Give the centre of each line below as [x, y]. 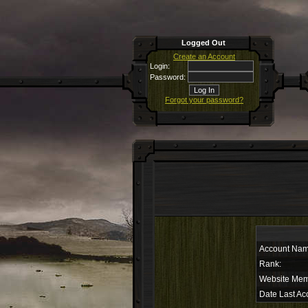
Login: [160, 66]
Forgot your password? [204, 100]
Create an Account [204, 56]
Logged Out [203, 43]
